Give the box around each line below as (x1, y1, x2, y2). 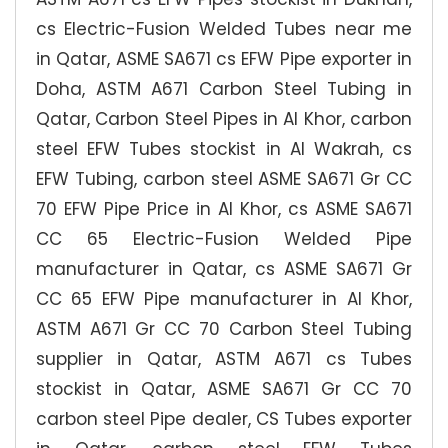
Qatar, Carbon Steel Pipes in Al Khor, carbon (36, 106, 412, 131)
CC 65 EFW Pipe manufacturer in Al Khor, (36, 286, 412, 311)
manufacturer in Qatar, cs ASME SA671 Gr (36, 256, 412, 281)
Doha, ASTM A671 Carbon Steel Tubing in (36, 76, 412, 101)
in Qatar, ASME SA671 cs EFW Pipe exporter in (36, 46, 412, 71)
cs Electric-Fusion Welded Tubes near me (36, 16, 412, 41)
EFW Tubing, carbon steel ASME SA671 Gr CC (36, 166, 412, 191)
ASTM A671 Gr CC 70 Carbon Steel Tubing (36, 316, 412, 341)
